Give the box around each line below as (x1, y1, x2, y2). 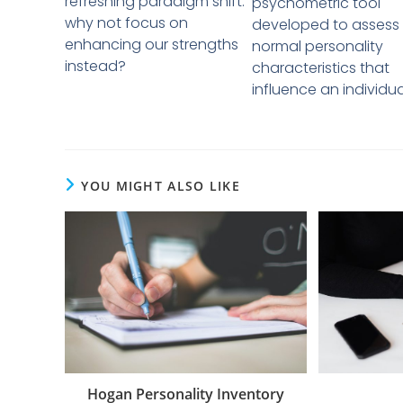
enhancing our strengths (65, 34, 238, 56)
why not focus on (65, 13, 188, 34)
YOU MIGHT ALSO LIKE (81, 177, 241, 195)
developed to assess (252, 14, 400, 36)
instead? (65, 56, 126, 77)
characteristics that (252, 58, 390, 79)
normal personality (252, 36, 384, 58)
